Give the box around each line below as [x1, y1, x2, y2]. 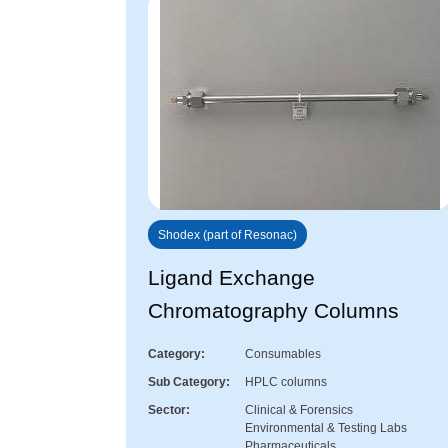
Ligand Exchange [148, 266, 315, 290]
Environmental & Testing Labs [245, 421, 407, 436]
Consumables [245, 347, 321, 362]
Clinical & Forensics [245, 403, 353, 418]
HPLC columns [245, 375, 327, 390]
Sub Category [148, 375, 226, 390]
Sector [148, 403, 186, 418]
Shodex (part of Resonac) [158, 228, 297, 243]
